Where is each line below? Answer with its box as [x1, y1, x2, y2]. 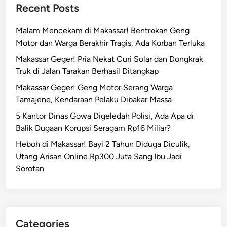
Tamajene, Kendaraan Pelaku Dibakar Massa [16, 94, 172, 104]
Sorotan [16, 163, 45, 173]
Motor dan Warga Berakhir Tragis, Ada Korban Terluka [16, 37, 205, 48]
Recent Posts [16, 1, 80, 14]
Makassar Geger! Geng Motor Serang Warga [16, 82, 173, 92]
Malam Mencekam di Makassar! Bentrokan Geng [16, 25, 190, 35]
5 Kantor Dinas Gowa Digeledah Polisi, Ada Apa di [16, 110, 194, 121]
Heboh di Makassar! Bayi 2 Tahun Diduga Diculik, [16, 139, 191, 149]
